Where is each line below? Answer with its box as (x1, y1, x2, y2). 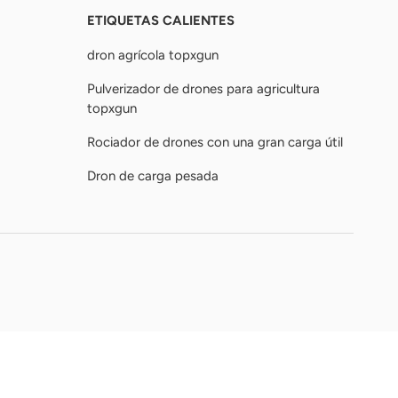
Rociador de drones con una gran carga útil (87, 133, 343, 150)
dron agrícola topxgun (87, 46, 219, 63)
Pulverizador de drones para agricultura (87, 80, 320, 97)
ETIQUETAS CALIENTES (87, 12, 235, 28)
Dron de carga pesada (87, 167, 219, 184)
